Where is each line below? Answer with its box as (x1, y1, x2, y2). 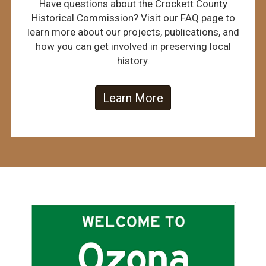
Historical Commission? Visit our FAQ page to (31, 12, 235, 24)
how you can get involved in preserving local (35, 40, 231, 53)
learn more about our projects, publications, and (27, 26, 239, 39)
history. (116, 55, 150, 67)
